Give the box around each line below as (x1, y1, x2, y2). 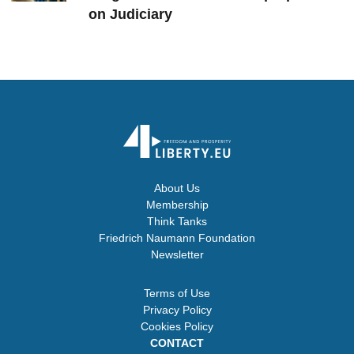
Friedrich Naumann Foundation (99, 232, 255, 245)
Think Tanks (147, 215, 207, 228)
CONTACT (150, 337, 204, 350)
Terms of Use (144, 287, 210, 300)
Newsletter (150, 248, 204, 262)
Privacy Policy (142, 303, 212, 317)
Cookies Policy (141, 320, 213, 333)
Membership (145, 198, 209, 212)
